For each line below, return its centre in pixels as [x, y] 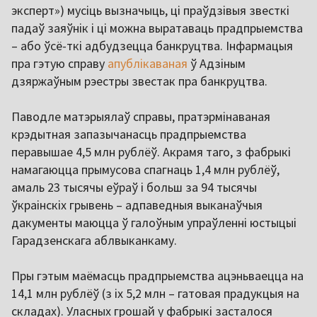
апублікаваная [148, 64]
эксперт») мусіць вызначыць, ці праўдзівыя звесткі [150, 11]
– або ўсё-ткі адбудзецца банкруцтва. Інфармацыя [152, 46]
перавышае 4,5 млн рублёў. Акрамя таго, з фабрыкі [151, 152]
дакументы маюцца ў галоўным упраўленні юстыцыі [154, 223]
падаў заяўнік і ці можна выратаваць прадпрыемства [157, 28]
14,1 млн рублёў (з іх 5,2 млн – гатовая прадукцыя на [155, 294]
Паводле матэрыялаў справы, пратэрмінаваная [141, 117]
